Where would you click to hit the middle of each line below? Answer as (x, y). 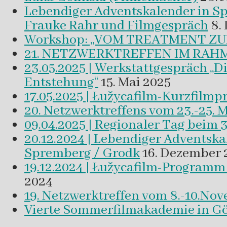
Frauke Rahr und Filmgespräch (116, 26)
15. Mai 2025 (136, 83)
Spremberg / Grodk (82, 154)
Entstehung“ (61, 83)
